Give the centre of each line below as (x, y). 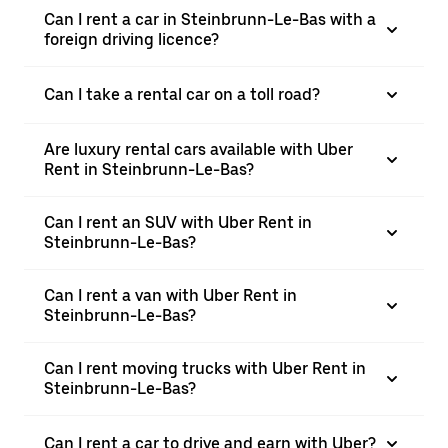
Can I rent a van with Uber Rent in (170, 295)
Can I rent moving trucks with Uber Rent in (205, 368)
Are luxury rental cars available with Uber (198, 149)
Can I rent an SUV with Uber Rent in (178, 222)
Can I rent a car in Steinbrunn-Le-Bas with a (210, 19)
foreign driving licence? (131, 39)
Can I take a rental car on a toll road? (182, 94)
